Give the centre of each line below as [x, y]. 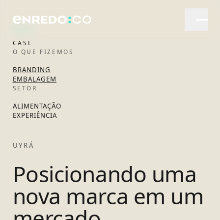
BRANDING [31, 69]
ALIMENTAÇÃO [37, 106]
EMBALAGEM [35, 79]
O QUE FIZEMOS [43, 52]
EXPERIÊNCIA [35, 115]
